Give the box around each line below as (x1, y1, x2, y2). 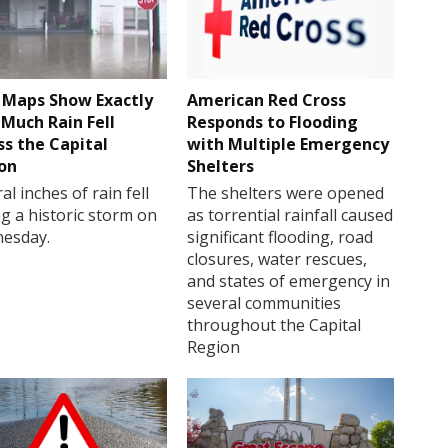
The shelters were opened (187, 181, 385, 204)
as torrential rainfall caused (187, 203, 394, 226)
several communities (187, 291, 342, 314)
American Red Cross (187, 88, 347, 111)
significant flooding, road (187, 225, 374, 248)
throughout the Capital (187, 313, 362, 336)
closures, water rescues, (187, 247, 368, 270)
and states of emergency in (187, 269, 391, 292)
